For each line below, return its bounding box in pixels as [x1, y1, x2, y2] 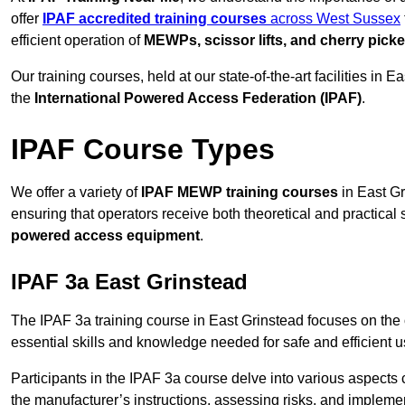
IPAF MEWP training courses [141, 184, 338, 201]
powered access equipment [11, 228, 200, 244]
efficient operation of [11, 33, 144, 49]
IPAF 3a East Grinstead [11, 269, 248, 295]
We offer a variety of [11, 184, 141, 201]
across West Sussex [267, 11, 400, 27]
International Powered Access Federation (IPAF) [34, 90, 362, 107]
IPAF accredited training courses [42, 11, 267, 27]
